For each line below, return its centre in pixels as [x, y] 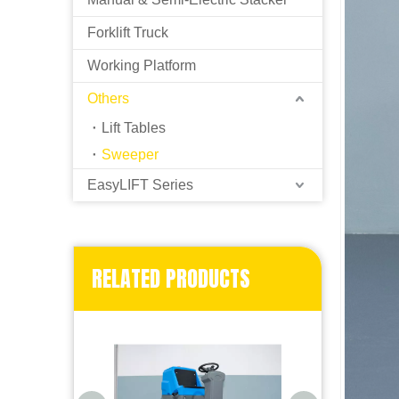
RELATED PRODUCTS [171, 279]
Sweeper [130, 155]
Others [108, 98]
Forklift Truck [128, 33]
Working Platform [142, 65]
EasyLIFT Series [140, 185]
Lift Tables [134, 128]
